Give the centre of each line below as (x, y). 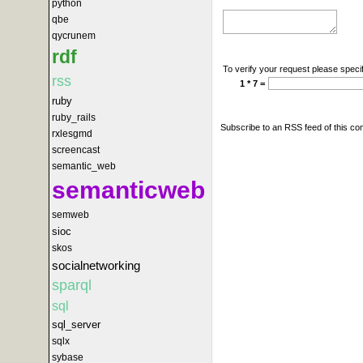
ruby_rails (74, 117)
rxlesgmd (72, 134)
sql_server (76, 325)
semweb (70, 215)
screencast (76, 150)
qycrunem (74, 36)
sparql (72, 285)
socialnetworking (96, 265)
